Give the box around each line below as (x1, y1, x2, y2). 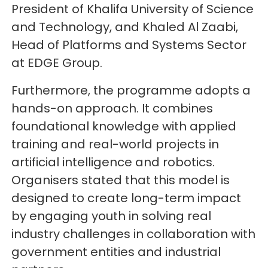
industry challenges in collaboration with (11, 226, 256, 243)
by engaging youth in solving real (11, 208, 212, 225)
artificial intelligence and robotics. (11, 154, 215, 171)
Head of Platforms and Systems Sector (11, 36, 247, 54)
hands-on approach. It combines (11, 100, 214, 117)
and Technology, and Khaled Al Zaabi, (11, 19, 239, 36)
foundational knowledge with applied (11, 118, 237, 135)
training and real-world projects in (11, 136, 220, 153)
